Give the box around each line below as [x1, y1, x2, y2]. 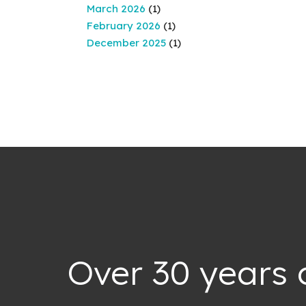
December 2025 [87, 36, 166, 49]
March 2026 [87, 2, 145, 15]
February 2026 [87, 19, 161, 32]
